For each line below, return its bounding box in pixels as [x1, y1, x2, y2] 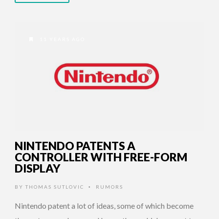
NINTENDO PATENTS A [15, 139, 135, 153]
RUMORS [96, 184, 123, 190]
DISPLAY [15, 161, 61, 175]
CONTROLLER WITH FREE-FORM [15, 150, 187, 164]
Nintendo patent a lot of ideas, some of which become [15, 201, 194, 211]
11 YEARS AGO [38, 36, 85, 43]
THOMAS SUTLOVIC [25, 184, 84, 190]
